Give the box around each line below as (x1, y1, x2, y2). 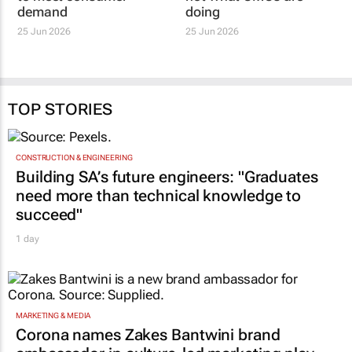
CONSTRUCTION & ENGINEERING (16, 169, 133, 178)
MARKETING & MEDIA (16, 327, 91, 336)
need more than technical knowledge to (16, 202, 302, 222)
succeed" (16, 221, 83, 240)
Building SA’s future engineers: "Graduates (16, 183, 318, 203)
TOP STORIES (8, 115, 112, 134)
